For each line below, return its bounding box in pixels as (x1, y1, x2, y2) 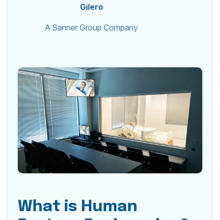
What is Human (18, 198, 137, 215)
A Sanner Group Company (45, 23, 138, 32)
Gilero (80, 2, 103, 12)
